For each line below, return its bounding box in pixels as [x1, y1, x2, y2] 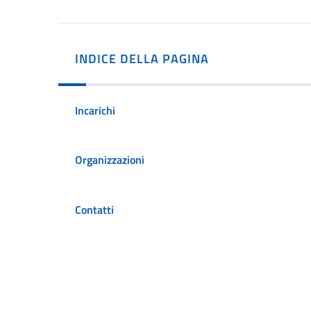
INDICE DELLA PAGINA [75, 49, 209, 68]
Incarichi [75, 101, 115, 119]
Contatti [75, 201, 114, 218]
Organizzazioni [75, 151, 144, 169]
